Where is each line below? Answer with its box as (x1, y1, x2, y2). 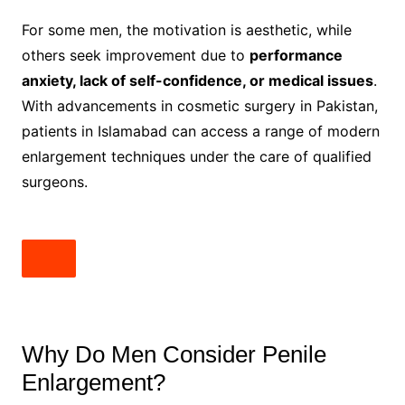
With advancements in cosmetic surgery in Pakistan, (21, 96, 378, 115)
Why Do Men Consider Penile (21, 340, 326, 368)
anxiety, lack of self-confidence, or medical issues (21, 71, 373, 89)
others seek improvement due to (21, 45, 250, 64)
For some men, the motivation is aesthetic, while (21, 20, 352, 39)
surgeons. (21, 172, 88, 191)
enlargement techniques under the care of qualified (21, 146, 372, 165)
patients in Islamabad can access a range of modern (21, 121, 380, 140)
